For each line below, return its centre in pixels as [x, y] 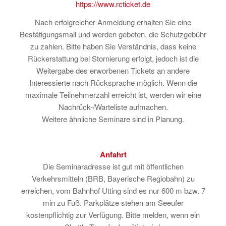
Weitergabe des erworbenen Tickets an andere [113, 71]
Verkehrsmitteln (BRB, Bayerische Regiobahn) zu [113, 178]
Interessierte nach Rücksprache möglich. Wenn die [113, 83]
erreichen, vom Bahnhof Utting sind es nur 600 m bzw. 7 [113, 190]
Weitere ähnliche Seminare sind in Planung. [113, 119]
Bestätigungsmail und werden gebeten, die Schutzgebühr [113, 34]
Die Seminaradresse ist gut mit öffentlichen [113, 166]
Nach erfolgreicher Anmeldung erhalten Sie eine [113, 22]
